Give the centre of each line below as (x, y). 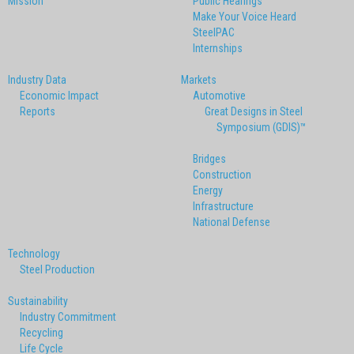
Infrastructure (223, 206)
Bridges (209, 158)
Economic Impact (59, 95)
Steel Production (57, 269)
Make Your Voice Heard (245, 16)
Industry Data (37, 79)
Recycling (41, 332)
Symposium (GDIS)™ (262, 127)
